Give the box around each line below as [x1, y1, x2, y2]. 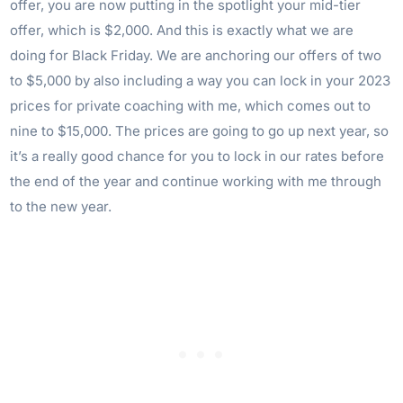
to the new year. [10, 198, 112, 216]
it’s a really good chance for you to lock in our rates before [10, 148, 385, 166]
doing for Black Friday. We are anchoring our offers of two [10, 47, 382, 65]
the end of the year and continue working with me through [10, 173, 382, 191]
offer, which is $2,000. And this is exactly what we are [10, 22, 354, 40]
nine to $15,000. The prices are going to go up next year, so [10, 122, 390, 140]
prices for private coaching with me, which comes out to [10, 97, 372, 115]
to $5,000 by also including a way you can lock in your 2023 [10, 72, 391, 90]
